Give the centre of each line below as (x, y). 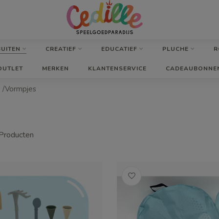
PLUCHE (175, 49)
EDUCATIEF (119, 49)
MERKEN (55, 68)
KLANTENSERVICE (117, 68)
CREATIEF (61, 49)
